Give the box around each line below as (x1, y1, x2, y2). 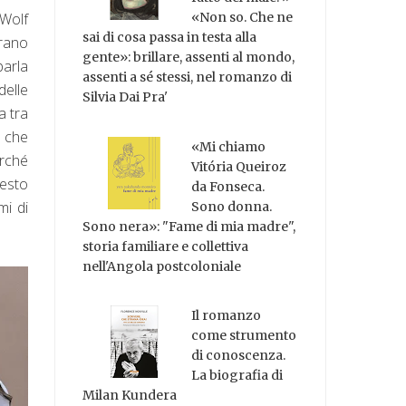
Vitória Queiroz (191, 158, 287, 175)
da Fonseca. (191, 178, 266, 195)
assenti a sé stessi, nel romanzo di (82, 68, 293, 85)
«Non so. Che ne (191, 8, 294, 25)
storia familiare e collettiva (82, 237, 249, 255)
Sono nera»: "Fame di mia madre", (82, 217, 296, 235)
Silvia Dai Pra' (82, 88, 169, 105)
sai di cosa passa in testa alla (82, 28, 257, 45)
